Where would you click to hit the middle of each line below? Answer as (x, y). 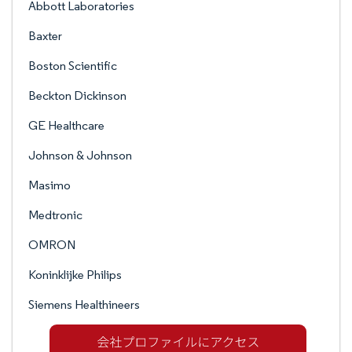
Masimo (49, 185)
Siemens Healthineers (84, 304)
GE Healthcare (66, 125)
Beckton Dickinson (77, 95)
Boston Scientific (73, 66)
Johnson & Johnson (80, 155)
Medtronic (55, 215)
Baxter (45, 36)
